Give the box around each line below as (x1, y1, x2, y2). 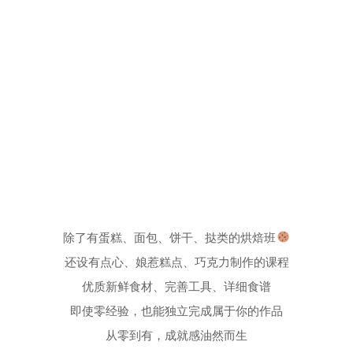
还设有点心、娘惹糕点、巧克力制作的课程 (64, 255, 289, 269)
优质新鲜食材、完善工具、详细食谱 (82, 279, 271, 294)
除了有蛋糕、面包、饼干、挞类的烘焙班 (63, 230, 277, 245)
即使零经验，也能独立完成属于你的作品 (70, 303, 283, 318)
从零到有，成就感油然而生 (106, 328, 247, 343)
